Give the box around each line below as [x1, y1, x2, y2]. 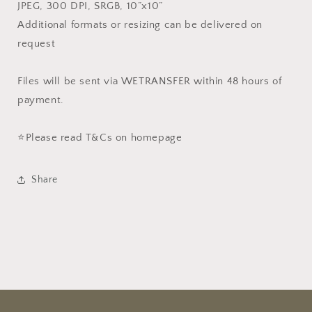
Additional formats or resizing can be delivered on [17, 19, 263, 31]
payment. [17, 94, 64, 106]
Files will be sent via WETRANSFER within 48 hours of [17, 75, 282, 87]
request [17, 38, 56, 49]
